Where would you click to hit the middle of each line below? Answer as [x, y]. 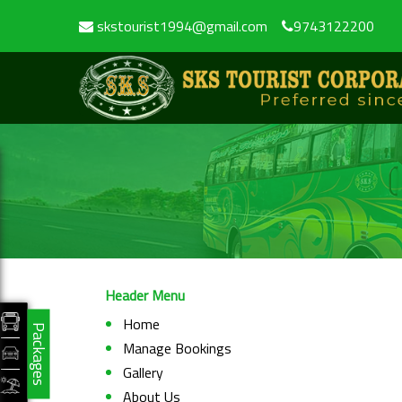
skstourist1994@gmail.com [180, 26]
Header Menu [145, 295]
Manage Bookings [177, 348]
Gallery [143, 372]
